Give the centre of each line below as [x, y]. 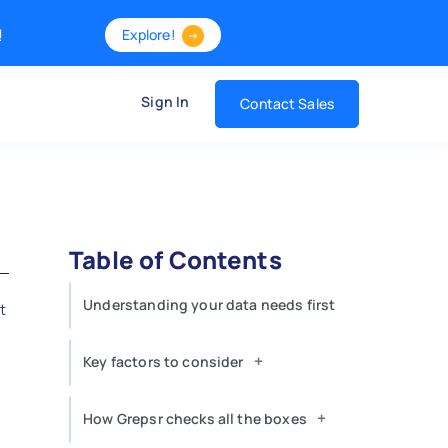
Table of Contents [175, 259]
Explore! [148, 34]
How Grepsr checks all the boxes [195, 418]
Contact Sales [287, 103]
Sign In [165, 101]
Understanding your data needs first [211, 304]
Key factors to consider [163, 361]
